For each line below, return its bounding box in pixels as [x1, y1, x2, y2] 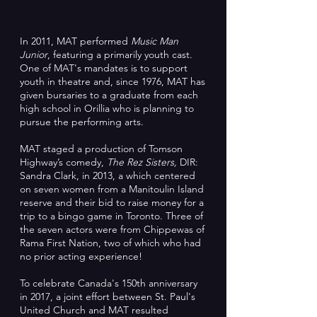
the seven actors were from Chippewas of [20, 223, 204, 236]
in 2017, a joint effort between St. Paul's [20, 290, 195, 303]
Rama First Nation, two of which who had [20, 236, 201, 249]
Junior [20, 48, 47, 61]
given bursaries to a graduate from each [20, 88, 198, 101]
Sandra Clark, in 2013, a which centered [20, 169, 195, 182]
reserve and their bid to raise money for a [20, 196, 204, 209]
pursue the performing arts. [20, 115, 144, 128]
